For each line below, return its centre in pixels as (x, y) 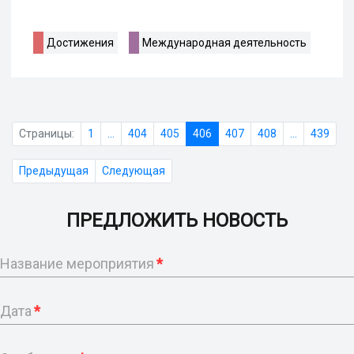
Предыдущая (54, 171)
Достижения (80, 43)
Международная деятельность (224, 43)
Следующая (134, 171)
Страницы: (47, 134)
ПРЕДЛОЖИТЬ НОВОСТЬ (177, 221)
